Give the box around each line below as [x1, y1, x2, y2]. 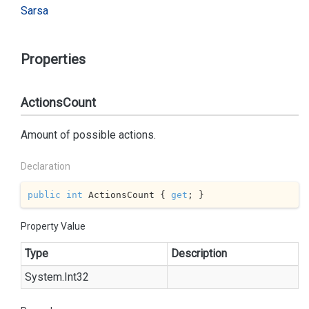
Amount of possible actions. [21, 128, 156, 141]
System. [25, 270, 64, 283]
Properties [21, 51, 86, 68]
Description [171, 247, 227, 260]
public [27, 189, 61, 200]
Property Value [21, 221, 86, 232]
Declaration [21, 161, 70, 172]
